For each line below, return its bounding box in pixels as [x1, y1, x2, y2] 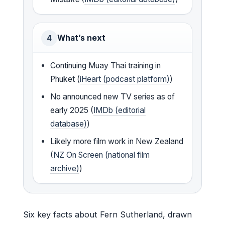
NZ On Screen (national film [53, 150, 150, 160]
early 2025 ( [50, 105, 94, 115]
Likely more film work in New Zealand [50, 136, 184, 146]
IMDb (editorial [93, 105, 146, 115]
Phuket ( [50, 74, 80, 84]
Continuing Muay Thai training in [50, 60, 161, 70]
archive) [50, 163, 80, 173]
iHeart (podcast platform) [80, 74, 170, 84]
